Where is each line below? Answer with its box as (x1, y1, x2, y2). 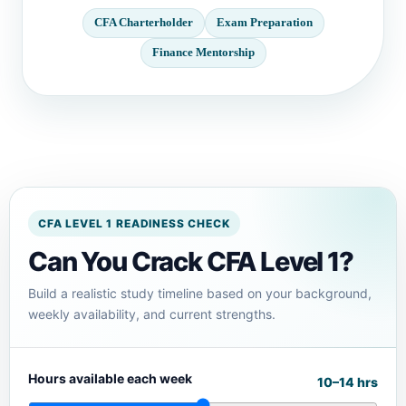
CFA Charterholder (93, 15, 193, 29)
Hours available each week (28, 370, 192, 386)
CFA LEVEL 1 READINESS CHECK (38, 216, 230, 230)
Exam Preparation (216, 15, 313, 29)
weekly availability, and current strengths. (28, 305, 275, 322)
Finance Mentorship (151, 45, 255, 59)
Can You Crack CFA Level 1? (28, 245, 353, 277)
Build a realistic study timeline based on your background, (28, 285, 372, 301)
